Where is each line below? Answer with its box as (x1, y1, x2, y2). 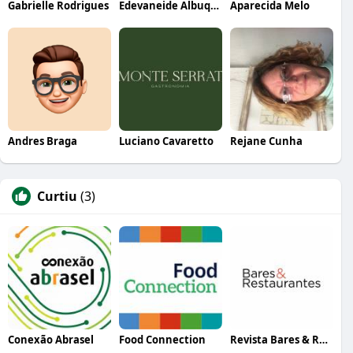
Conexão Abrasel (8, 332, 94, 347)
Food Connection (118, 332, 206, 347)
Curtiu (37, 187, 77, 205)
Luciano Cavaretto (118, 133, 214, 148)
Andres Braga (8, 133, 77, 148)
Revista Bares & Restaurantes (318, 332, 328, 347)
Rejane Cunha (229, 133, 303, 148)
